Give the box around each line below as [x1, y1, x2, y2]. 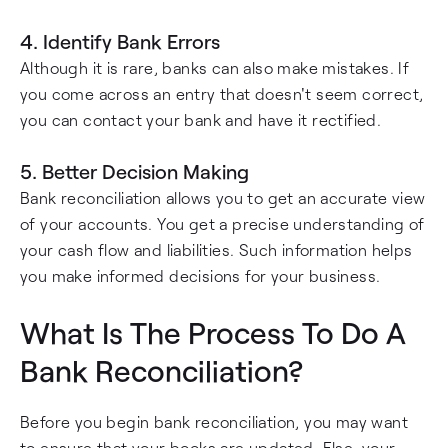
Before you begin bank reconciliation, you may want [20, 412, 408, 431]
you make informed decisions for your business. [20, 266, 381, 285]
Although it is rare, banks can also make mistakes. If [20, 58, 410, 77]
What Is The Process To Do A [20, 314, 406, 350]
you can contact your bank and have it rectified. [20, 110, 382, 129]
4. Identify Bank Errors [20, 29, 220, 53]
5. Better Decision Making [20, 159, 249, 183]
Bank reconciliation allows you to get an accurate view [20, 188, 426, 207]
